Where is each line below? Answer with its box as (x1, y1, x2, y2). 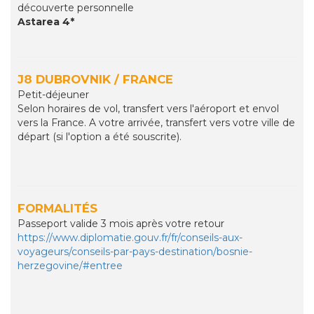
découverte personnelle (18, 1, 134, 15)
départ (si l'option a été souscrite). (18, 130, 182, 144)
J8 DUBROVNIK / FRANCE (18, 72, 173, 87)
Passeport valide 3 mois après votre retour (18, 217, 224, 231)
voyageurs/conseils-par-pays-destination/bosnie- (18, 245, 252, 259)
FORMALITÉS (18, 201, 97, 216)
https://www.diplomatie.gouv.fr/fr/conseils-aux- (18, 231, 243, 245)
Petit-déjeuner (18, 88, 89, 102)
